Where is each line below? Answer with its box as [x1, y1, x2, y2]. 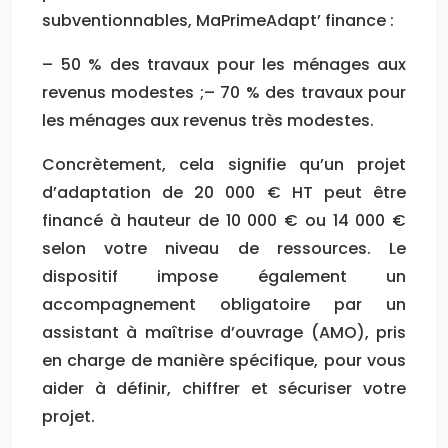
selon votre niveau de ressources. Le [42, 236, 406, 260]
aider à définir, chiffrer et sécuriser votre [42, 376, 406, 400]
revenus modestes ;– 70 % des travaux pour [42, 80, 406, 104]
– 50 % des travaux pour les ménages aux [42, 52, 406, 76]
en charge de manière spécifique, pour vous [42, 348, 406, 372]
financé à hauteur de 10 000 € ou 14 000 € [42, 208, 406, 232]
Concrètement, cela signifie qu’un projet [42, 152, 406, 176]
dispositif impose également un [42, 264, 406, 288]
